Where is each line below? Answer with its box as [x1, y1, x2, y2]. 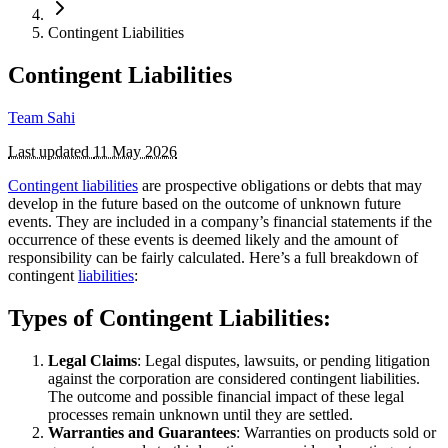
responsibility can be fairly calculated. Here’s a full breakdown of [8, 248, 418, 266]
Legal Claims [48, 351, 137, 369]
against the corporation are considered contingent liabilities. [48, 369, 420, 387]
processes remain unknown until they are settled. [48, 405, 353, 423]
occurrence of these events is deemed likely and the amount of [8, 230, 398, 248]
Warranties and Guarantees [48, 423, 236, 441]
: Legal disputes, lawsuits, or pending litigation [137, 351, 430, 369]
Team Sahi [8, 108, 75, 126]
